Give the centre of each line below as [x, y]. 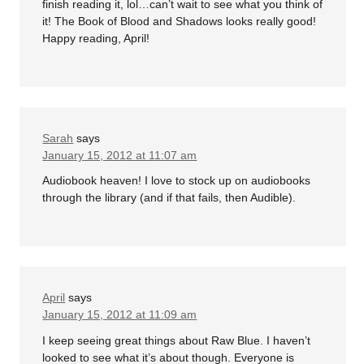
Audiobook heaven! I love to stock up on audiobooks [177, 181]
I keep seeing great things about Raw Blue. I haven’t [177, 340]
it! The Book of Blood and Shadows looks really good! [180, 21]
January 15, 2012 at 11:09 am [120, 315]
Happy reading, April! [96, 38]
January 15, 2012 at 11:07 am [120, 155]
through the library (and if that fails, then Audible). [169, 198]
